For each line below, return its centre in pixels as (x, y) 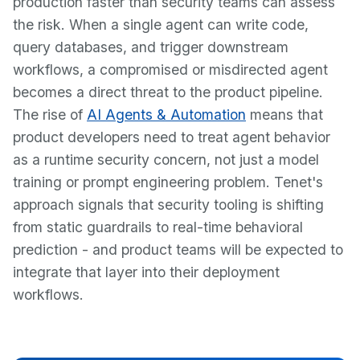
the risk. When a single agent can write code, (161, 25)
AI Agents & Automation (166, 115)
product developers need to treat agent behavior (172, 137)
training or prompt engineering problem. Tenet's (168, 182)
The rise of (50, 115)
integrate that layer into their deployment (146, 272)
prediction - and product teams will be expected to (178, 250)
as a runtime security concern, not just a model (166, 160)
